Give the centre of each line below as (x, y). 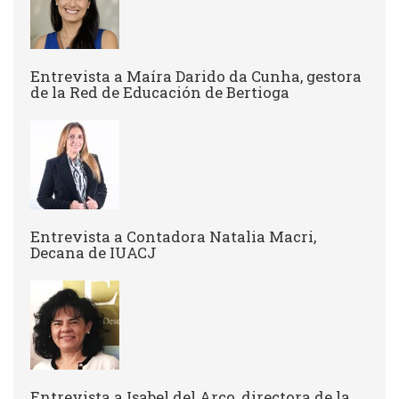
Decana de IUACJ (94, 252)
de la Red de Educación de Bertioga (160, 92)
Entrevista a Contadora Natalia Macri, (173, 236)
